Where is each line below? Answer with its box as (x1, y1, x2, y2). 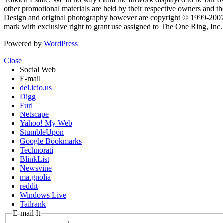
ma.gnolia (20, 173, 51, 182)
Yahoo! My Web (20, 119, 72, 128)
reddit (20, 182, 38, 191)
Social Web (20, 65, 56, 74)
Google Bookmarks (20, 137, 82, 146)
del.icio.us (20, 83, 52, 92)
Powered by (4, 39, 44, 48)
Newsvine (20, 164, 52, 173)
